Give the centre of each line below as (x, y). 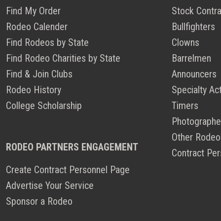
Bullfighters (193, 27)
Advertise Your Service (50, 186)
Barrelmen (191, 58)
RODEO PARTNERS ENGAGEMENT (72, 147)
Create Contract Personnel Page (68, 170)
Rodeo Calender (37, 27)
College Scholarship (44, 106)
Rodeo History (34, 90)
